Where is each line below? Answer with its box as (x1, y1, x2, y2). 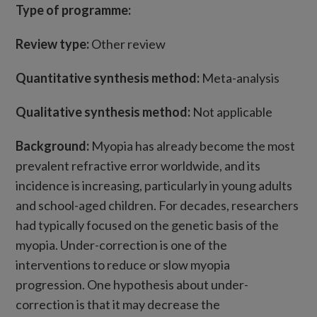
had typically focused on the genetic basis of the (16, 217, 279, 233)
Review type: (16, 36, 90, 52)
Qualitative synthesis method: (16, 104, 191, 120)
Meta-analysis (202, 70, 280, 86)
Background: (16, 138, 92, 154)
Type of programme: (16, 2, 132, 18)
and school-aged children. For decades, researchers (16, 197, 299, 213)
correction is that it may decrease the (16, 296, 221, 312)
